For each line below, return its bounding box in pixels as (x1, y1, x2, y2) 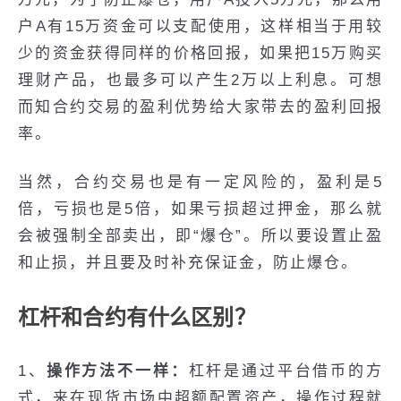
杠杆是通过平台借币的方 (188, 363, 384, 380)
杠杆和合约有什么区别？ (18, 305, 256, 329)
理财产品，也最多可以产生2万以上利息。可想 (18, 72, 383, 89)
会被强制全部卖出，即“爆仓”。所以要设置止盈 (18, 227, 383, 244)
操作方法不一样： (46, 363, 189, 380)
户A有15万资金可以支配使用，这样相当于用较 (18, 18, 383, 35)
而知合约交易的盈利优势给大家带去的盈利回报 (18, 98, 383, 115)
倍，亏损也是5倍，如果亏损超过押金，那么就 (18, 200, 383, 218)
